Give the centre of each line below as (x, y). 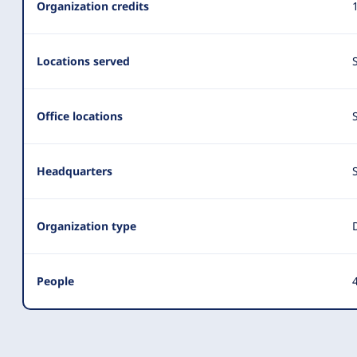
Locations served (83, 61)
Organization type (86, 226)
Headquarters (75, 171)
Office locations (80, 116)
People (55, 281)
